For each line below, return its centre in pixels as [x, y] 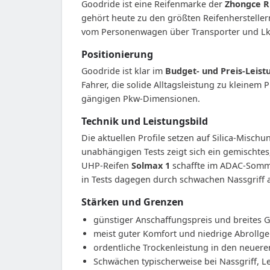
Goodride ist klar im [123, 71]
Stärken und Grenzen [133, 202]
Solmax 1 [151, 165]
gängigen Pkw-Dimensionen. [141, 98]
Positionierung [117, 54]
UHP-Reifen [106, 165]
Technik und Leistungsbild [145, 121]
